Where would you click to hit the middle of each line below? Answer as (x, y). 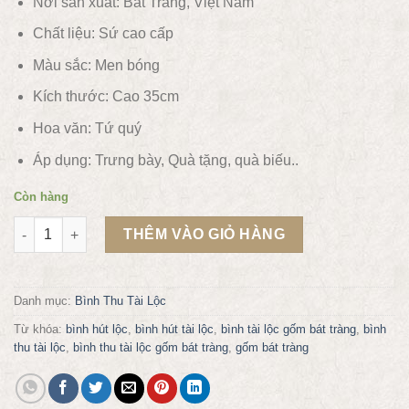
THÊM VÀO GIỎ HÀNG (204, 235)
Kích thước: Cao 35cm (107, 97)
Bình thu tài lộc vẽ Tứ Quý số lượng (126, 226)
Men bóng (127, 65)
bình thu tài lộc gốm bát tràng (151, 348)
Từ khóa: (40, 330)
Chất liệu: (63, 34)
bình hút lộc (97, 330)
